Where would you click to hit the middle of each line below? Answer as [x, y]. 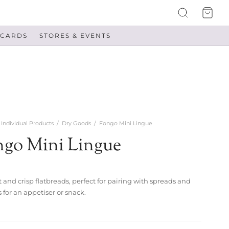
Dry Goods [76, 123]
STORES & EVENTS [75, 36]
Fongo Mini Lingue [125, 123]
